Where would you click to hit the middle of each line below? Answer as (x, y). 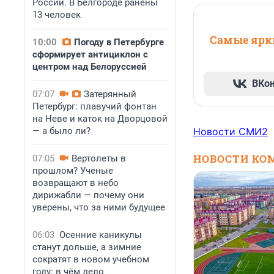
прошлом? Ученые (73, 171)
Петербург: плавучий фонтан (94, 106)
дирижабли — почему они (88, 195)
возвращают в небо (76, 183)
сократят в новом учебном (91, 259)
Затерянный (110, 94)
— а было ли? (61, 131)
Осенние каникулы (101, 235)
